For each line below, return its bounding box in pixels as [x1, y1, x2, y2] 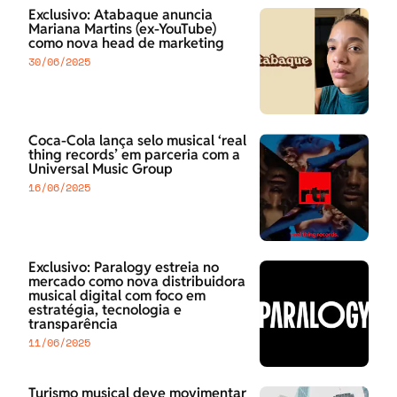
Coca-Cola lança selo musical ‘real [28, 131, 246, 151]
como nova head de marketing [28, 34, 224, 53]
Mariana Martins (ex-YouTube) [28, 19, 216, 39]
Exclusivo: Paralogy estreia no [28, 257, 219, 276]
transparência [28, 314, 118, 333]
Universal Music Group [28, 160, 173, 179]
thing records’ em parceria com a [28, 145, 240, 165]
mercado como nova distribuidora [28, 271, 245, 291]
